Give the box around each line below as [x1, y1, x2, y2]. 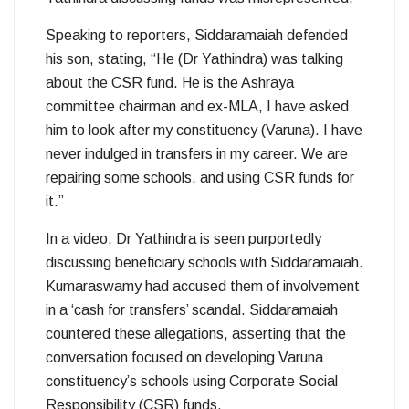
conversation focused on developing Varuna [46, 349, 323, 365]
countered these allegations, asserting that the [46, 325, 346, 341]
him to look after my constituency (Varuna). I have [46, 121, 362, 138]
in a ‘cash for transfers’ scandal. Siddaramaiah [46, 301, 338, 318]
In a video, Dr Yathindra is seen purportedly [46, 230, 321, 246]
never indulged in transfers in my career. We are [46, 145, 348, 162]
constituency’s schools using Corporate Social [46, 372, 338, 389]
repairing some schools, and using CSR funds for [46, 169, 354, 185]
